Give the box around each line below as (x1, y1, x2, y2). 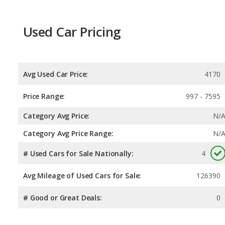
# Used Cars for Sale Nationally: (23, 148, 134, 158)
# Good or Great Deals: (23, 192, 102, 202)
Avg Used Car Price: (23, 69, 88, 79)
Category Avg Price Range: (23, 128, 114, 138)
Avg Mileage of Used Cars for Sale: (23, 170, 142, 180)
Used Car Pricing (23, 23, 121, 41)
